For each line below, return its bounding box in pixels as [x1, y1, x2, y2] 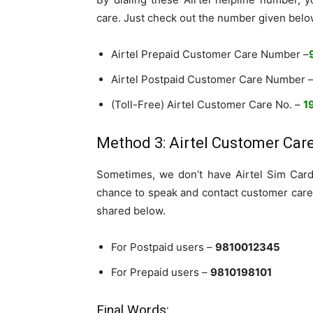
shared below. [96, 204, 166, 218]
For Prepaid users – [111, 265, 210, 279]
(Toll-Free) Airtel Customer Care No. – [111, 98, 303, 112]
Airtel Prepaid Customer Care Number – [111, 48, 309, 61]
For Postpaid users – [111, 240, 215, 254]
